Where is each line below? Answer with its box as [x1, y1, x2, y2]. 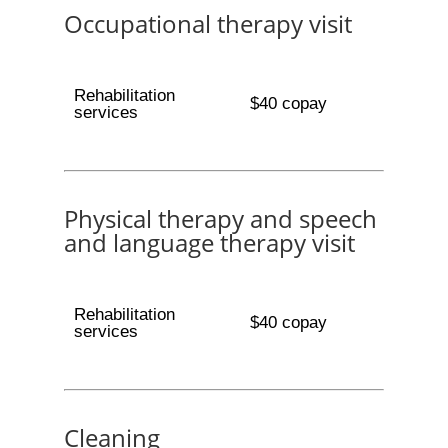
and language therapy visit [64, 226, 355, 259]
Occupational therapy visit [64, 7, 352, 40]
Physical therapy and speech [64, 202, 377, 235]
